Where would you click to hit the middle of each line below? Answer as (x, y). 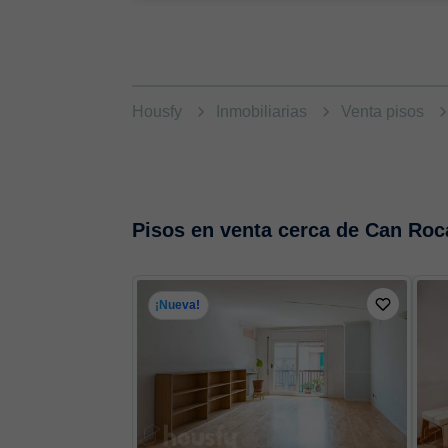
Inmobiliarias (264, 112)
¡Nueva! (178, 305)
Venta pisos (385, 112)
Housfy (159, 112)
